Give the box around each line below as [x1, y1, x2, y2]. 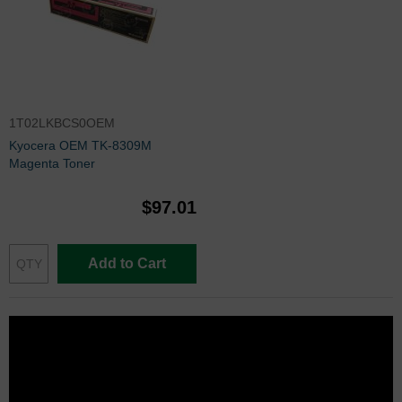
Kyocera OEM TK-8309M [9, 137, 152, 153]
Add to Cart [88, 255, 166, 271]
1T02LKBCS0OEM [9, 115, 115, 130]
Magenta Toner [9, 155, 95, 170]
